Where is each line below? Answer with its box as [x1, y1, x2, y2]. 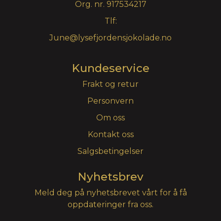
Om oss [96, 112, 125, 122]
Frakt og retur [82, 79, 139, 89]
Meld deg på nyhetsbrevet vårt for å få [34, 187, 187, 197]
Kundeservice [72, 61, 149, 75]
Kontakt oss [87, 129, 134, 139]
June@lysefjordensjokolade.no [49, 33, 172, 42]
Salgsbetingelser [77, 146, 144, 156]
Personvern [87, 96, 134, 106]
